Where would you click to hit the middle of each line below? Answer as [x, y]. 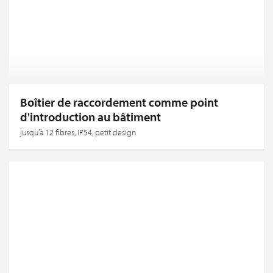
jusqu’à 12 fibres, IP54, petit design [78, 132]
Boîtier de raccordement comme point [119, 102]
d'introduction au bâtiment [90, 116]
